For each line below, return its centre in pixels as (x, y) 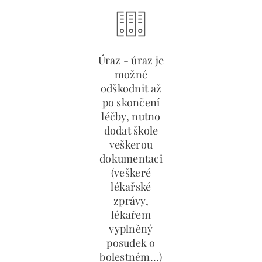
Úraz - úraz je (131, 60)
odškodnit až (131, 88)
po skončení (131, 102)
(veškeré (131, 173)
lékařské (131, 187)
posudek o (131, 243)
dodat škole (131, 130)
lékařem (131, 215)
